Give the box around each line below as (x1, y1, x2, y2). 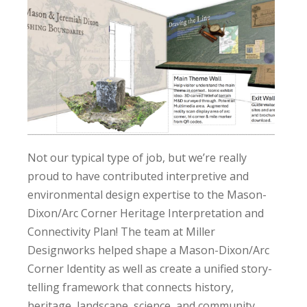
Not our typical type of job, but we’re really (27, 149, 247, 165)
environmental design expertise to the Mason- (27, 186, 267, 202)
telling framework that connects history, (27, 279, 234, 295)
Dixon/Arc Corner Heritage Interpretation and (27, 205, 264, 221)
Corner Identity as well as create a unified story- (27, 260, 272, 276)
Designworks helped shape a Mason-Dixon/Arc (27, 242, 269, 258)
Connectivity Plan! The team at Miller (27, 223, 215, 239)
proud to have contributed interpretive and (27, 168, 249, 184)
